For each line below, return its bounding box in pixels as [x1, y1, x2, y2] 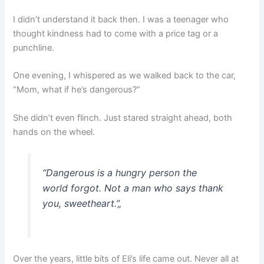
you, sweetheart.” [42, 197, 118, 209]
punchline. [13, 42, 55, 53]
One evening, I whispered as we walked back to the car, [13, 70, 236, 81]
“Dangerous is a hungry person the [42, 166, 197, 179]
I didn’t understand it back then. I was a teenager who [13, 14, 229, 25]
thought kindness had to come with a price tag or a [13, 28, 219, 39]
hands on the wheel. [13, 126, 95, 137]
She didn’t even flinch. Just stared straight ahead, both [13, 112, 233, 123]
